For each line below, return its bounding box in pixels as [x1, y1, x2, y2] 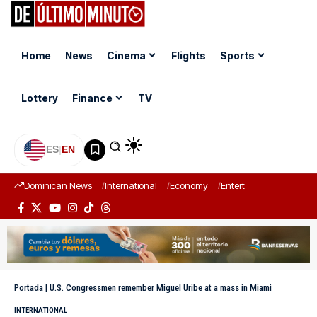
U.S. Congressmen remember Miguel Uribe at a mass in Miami [50, 282, 272, 293]
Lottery [21, 92, 58, 105]
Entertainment [221, 179, 279, 191]
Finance [72, 92, 113, 105]
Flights [171, 50, 206, 62]
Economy [170, 179, 208, 191]
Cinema [107, 50, 146, 62]
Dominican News [24, 179, 92, 191]
